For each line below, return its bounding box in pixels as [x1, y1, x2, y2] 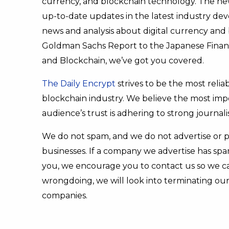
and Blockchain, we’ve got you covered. [42, 56, 206, 65]
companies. [42, 191, 87, 200]
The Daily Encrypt [42, 79, 116, 88]
